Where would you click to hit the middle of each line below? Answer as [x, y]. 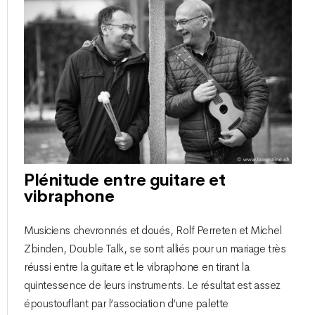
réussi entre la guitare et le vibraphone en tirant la [137, 267]
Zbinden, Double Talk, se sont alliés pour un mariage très [155, 249]
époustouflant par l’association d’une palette [126, 303]
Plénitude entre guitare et [125, 180]
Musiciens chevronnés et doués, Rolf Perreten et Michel [153, 230]
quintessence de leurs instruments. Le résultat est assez [152, 285]
